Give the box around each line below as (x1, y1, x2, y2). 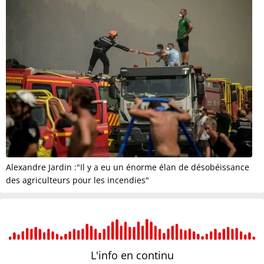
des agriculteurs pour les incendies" (6, 174, 149, 186)
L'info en (90, 247, 136, 262)
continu (136, 247, 174, 262)
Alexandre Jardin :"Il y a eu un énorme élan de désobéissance (6, 161, 249, 173)
